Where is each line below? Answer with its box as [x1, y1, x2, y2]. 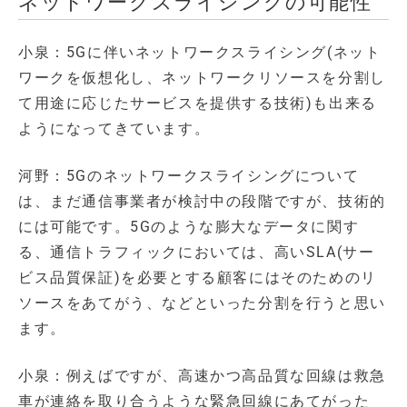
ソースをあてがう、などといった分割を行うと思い [18, 293, 386, 312]
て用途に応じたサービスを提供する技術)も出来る [18, 94, 377, 112]
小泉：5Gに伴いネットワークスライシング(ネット [18, 43, 382, 61]
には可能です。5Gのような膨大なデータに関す [18, 217, 360, 235]
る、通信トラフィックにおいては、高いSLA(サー [18, 243, 375, 261]
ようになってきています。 [18, 119, 211, 137]
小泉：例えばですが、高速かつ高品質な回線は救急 [18, 366, 386, 384]
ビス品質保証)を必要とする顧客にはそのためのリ [18, 268, 377, 286]
